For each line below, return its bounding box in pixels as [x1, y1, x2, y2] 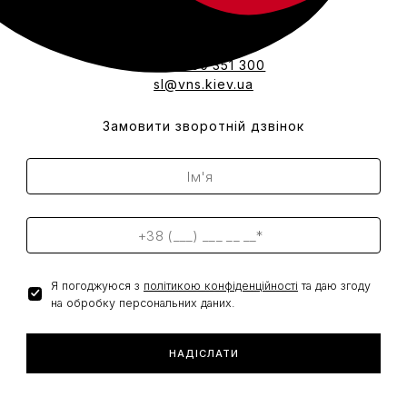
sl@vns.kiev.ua [154, 76, 253, 92]
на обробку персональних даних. [51, 296, 235, 310]
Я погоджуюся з [51, 279, 144, 293]
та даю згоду [298, 279, 371, 293]
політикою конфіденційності [144, 279, 298, 293]
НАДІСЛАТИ [168, 347, 239, 360]
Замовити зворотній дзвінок [103, 118, 304, 134]
